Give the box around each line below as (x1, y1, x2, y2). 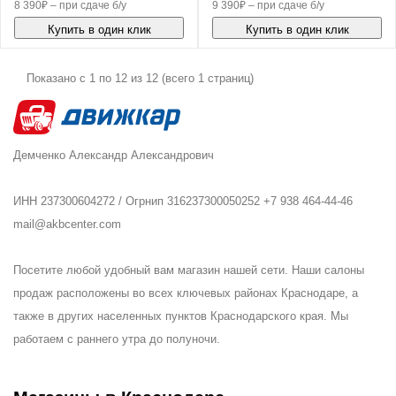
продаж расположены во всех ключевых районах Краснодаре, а (13, 286, 358, 301)
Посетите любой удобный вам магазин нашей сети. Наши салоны (13, 263, 364, 278)
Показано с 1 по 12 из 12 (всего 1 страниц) (27, 72, 254, 86)
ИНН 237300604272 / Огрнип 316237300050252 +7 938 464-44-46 (13, 194, 353, 209)
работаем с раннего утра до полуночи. (13, 332, 220, 346)
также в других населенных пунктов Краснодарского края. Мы (13, 309, 348, 324)
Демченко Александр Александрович (13, 148, 214, 163)
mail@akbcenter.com (13, 217, 121, 232)
